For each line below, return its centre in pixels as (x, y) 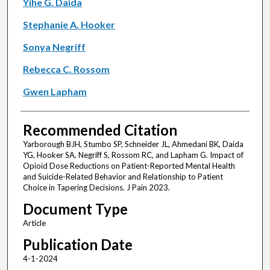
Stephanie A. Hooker (69, 25)
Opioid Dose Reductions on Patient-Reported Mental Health (129, 166)
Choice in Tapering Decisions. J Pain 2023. (96, 188)
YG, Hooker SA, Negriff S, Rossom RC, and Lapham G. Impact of (133, 155)
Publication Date (77, 245)
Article (34, 223)
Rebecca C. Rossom (66, 69)
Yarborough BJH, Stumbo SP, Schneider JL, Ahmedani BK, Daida (133, 144)
